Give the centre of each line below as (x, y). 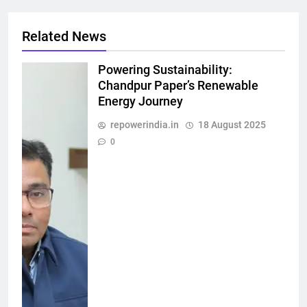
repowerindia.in (145, 125)
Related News (64, 37)
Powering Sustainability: (165, 70)
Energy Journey (140, 102)
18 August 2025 (232, 125)
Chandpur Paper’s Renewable (178, 86)
